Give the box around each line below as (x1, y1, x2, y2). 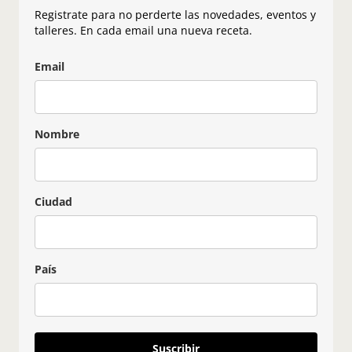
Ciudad (35, 193, 72, 209)
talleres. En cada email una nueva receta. (35, 22, 252, 38)
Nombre (35, 126, 79, 141)
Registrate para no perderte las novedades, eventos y (35, 6, 316, 22)
